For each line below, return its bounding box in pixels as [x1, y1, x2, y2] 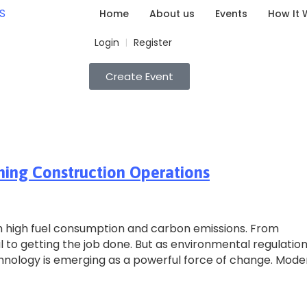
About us [149, 7, 195, 21]
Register [134, 36, 172, 49]
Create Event [106, 69, 173, 84]
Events [215, 7, 247, 21]
